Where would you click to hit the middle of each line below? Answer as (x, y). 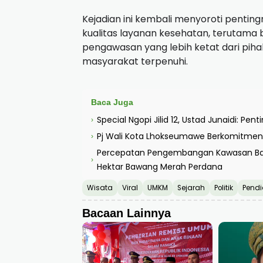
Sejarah (191, 188)
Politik (224, 188)
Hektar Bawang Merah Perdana (160, 167)
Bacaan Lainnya (127, 213)
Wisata (100, 188)
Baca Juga (112, 102)
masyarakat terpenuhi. (135, 62)
